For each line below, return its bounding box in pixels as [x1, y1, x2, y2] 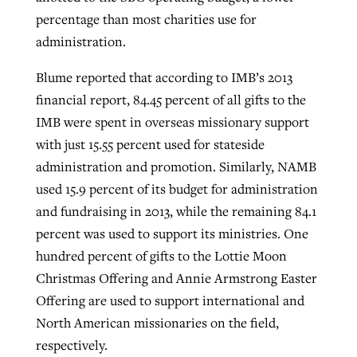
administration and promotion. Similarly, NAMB [35, 158, 316, 176]
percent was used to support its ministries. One [35, 225, 308, 243]
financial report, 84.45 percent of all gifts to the [35, 91, 306, 109]
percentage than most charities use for [35, 10, 257, 28]
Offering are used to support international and [35, 292, 304, 310]
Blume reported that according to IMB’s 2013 [35, 69, 292, 87]
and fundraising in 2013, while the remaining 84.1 [35, 202, 316, 221]
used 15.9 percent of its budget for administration [35, 180, 318, 198]
